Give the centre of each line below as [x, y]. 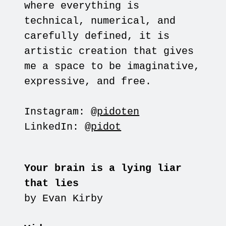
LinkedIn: [55, 127]
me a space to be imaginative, [112, 67]
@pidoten [115, 112]
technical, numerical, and [100, 21]
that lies [52, 184]
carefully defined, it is [97, 36]
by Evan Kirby [64, 199]
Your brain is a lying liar [103, 168]
